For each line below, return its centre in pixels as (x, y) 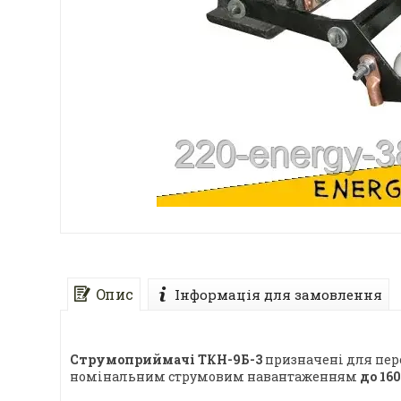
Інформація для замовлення (278, 294)
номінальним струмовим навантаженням (215, 376)
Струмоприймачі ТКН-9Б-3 (166, 359)
